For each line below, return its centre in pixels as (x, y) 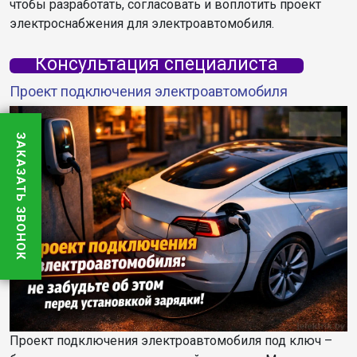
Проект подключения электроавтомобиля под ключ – (171, 340)
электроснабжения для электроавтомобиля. (142, 24)
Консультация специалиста (157, 65)
